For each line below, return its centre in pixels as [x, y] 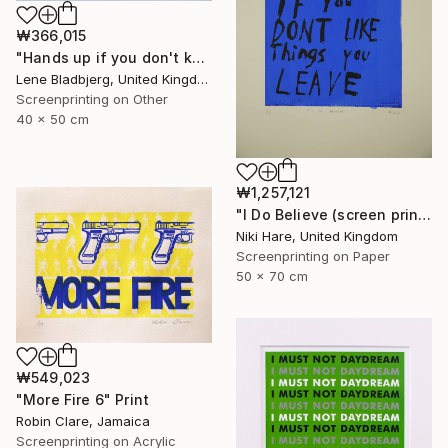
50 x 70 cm [272, 276]
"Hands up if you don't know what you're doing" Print [198, 58]
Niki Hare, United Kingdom [317, 236]
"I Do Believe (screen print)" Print [425, 215]
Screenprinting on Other [92, 99]
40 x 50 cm [52, 119]
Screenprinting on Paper [313, 256]
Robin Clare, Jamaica [83, 421]
